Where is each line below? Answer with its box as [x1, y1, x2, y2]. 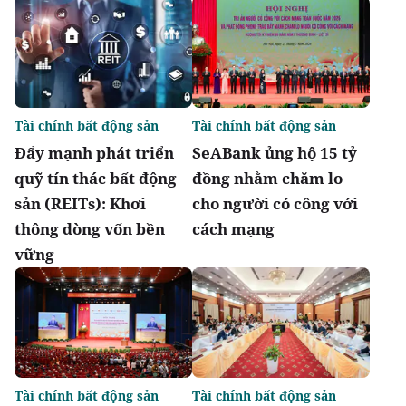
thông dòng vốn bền [14, 217, 165, 239]
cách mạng [192, 217, 275, 239]
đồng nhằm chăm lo [192, 167, 343, 188]
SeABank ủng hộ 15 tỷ [192, 141, 357, 163]
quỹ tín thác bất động [14, 167, 177, 188]
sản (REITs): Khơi [14, 192, 146, 214]
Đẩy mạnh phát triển [14, 141, 174, 163]
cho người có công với [192, 192, 358, 214]
